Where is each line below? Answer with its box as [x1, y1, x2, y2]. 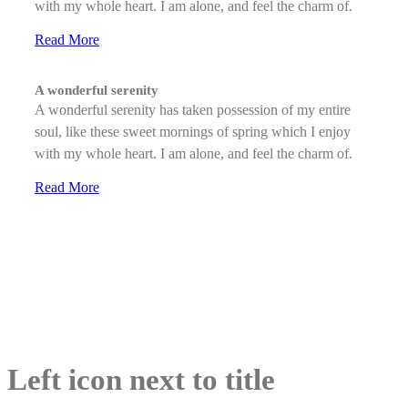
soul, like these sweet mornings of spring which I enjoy [35, 124, 351, 140]
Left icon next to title [7, 363, 275, 397]
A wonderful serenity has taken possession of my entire [35, 102, 351, 118]
